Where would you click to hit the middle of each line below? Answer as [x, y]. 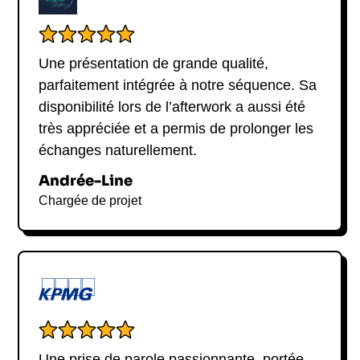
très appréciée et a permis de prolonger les [176, 129]
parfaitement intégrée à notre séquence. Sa [178, 86]
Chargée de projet [90, 201]
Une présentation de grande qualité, [154, 64]
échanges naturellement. [118, 151]
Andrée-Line [86, 181]
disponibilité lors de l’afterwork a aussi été [172, 107]
